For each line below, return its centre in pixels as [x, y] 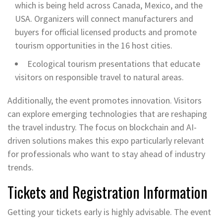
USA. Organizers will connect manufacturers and [104, 18]
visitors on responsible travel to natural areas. [99, 77]
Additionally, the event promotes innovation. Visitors [105, 100]
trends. [21, 167]
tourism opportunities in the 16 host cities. [94, 45]
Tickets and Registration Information [108, 192]
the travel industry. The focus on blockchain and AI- [102, 127]
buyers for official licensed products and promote [106, 32]
